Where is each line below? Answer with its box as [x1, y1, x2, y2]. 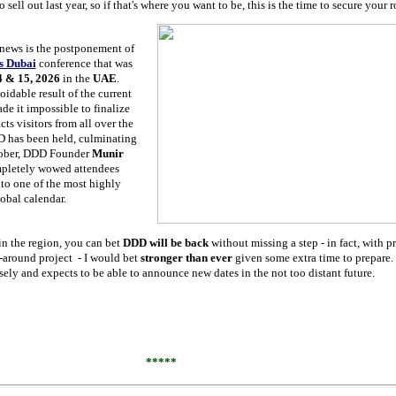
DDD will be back [122, 236, 209, 249]
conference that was [35, 57, 133, 70]
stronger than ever [140, 251, 232, 264]
